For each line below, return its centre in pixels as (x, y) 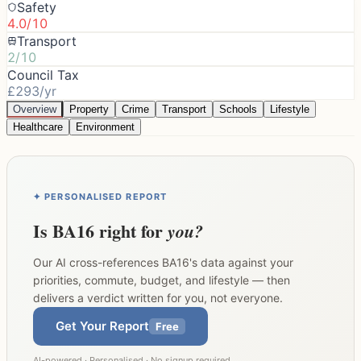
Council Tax (43, 75)
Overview (35, 109)
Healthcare (38, 127)
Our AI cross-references (98, 262)
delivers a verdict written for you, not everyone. (158, 297)
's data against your (241, 262)
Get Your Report (102, 326)
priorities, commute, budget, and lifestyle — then (162, 280)
